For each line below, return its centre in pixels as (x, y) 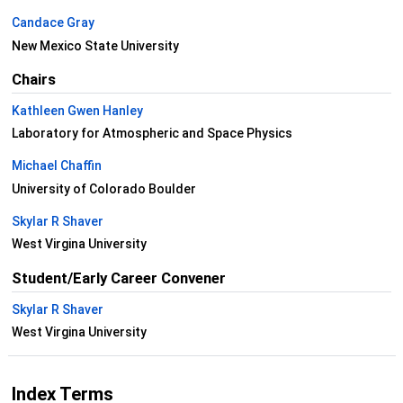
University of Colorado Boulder (103, 188)
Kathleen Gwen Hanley (77, 110)
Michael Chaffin (56, 166)
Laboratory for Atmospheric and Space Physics (152, 134)
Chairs (33, 80)
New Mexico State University (95, 45)
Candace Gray (53, 23)
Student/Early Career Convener (118, 278)
